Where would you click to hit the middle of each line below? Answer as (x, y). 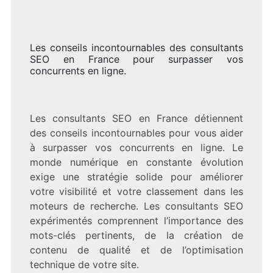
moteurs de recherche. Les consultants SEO (136, 206)
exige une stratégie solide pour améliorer (136, 176)
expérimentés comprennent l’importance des (136, 220)
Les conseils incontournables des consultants (136, 47)
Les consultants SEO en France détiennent (136, 118)
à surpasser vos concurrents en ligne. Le (136, 147)
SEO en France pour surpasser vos (136, 59)
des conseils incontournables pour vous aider (136, 133)
